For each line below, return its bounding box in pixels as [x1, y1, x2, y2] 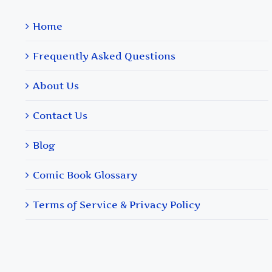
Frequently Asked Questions [33, 49, 175, 62]
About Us [33, 79, 79, 92]
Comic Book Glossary [33, 168, 137, 181]
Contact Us [33, 109, 87, 121]
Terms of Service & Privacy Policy [33, 198, 200, 211]
